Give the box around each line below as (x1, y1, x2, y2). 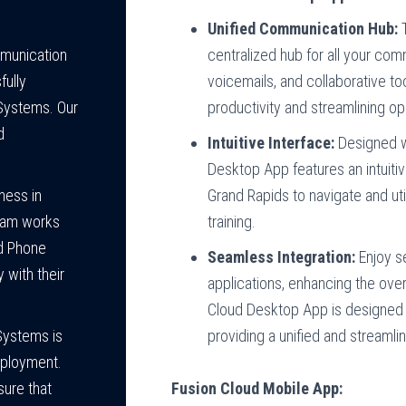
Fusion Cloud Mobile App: (171, 379, 343, 398)
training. (208, 212, 256, 231)
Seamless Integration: (208, 247, 356, 266)
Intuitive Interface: (208, 133, 335, 152)
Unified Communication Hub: (208, 19, 399, 38)
